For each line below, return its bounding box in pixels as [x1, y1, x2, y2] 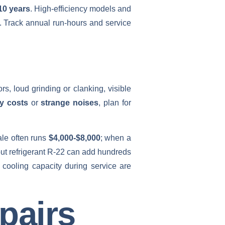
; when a [100, 134, 132, 143]
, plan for [98, 98, 132, 107]
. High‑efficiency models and [30, 5, 132, 14]
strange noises [41, 98, 99, 107]
